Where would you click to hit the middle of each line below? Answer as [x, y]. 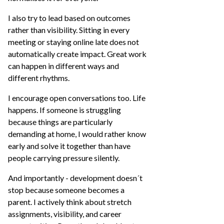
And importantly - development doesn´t [75, 178]
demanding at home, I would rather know [77, 134]
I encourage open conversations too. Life [77, 98]
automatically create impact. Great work [77, 54]
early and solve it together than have [69, 146]
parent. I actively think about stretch [70, 202]
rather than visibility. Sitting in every [69, 30]
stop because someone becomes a [66, 190]
